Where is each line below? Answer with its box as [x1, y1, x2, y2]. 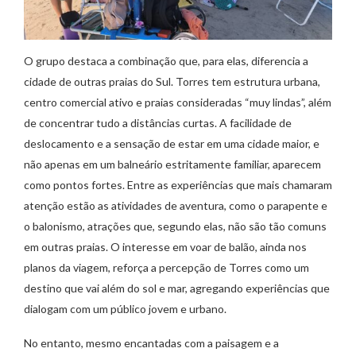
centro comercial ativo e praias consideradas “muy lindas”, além [24, 95, 331, 110]
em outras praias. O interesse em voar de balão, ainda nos [24, 240, 307, 254]
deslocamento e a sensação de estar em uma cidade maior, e [24, 137, 319, 151]
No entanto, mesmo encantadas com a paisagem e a [24, 336, 279, 350]
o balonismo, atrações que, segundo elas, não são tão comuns [24, 219, 327, 234]
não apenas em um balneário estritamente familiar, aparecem [24, 157, 321, 172]
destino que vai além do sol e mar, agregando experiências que [24, 281, 330, 296]
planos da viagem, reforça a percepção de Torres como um [24, 261, 309, 275]
